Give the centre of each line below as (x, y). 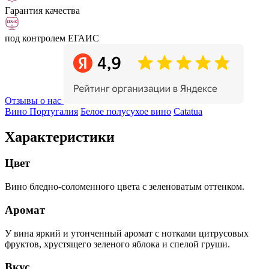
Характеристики (60, 137)
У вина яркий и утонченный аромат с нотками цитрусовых (127, 233)
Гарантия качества (42, 10)
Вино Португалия (41, 111)
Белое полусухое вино (126, 111)
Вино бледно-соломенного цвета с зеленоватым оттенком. (125, 187)
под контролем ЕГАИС (52, 38)
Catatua (188, 111)
